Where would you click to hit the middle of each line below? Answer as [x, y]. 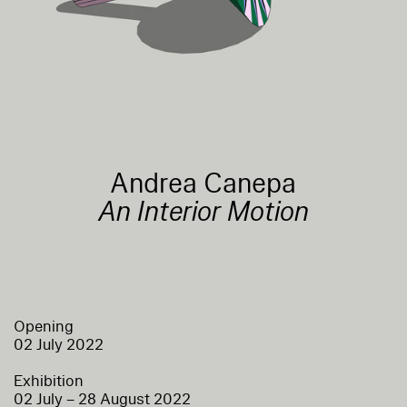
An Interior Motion [203, 212]
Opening [44, 326]
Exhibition [49, 381]
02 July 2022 [59, 344]
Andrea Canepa [203, 184]
